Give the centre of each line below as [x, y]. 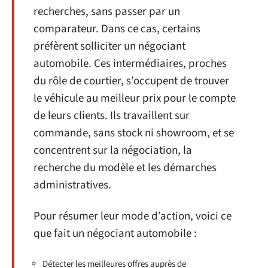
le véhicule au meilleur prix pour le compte [135, 99]
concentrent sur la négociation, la [113, 151]
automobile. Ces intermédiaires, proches [130, 64]
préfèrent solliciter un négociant [109, 47]
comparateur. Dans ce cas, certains [117, 29]
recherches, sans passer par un [107, 12]
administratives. [72, 185]
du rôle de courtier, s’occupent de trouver [131, 81]
